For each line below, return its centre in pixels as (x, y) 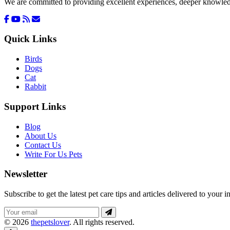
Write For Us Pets (53, 154)
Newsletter (26, 174)
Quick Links (30, 39)
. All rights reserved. (102, 222)
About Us (41, 136)
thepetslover (50, 222)
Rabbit (35, 87)
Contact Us (43, 145)
